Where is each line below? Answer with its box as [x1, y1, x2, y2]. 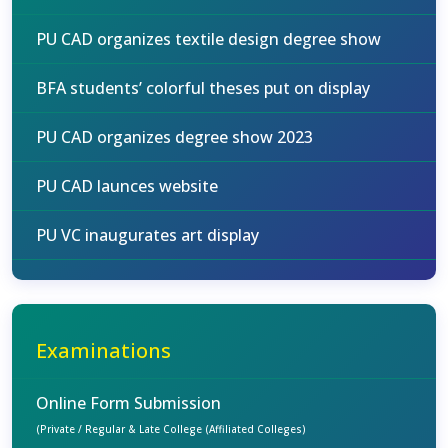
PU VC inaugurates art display [36, 224, 259, 246]
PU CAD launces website [36, 175, 218, 197]
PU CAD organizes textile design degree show [36, 28, 381, 50]
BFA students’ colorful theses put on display [36, 77, 370, 99]
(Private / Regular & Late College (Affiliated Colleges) [36, 422, 306, 436]
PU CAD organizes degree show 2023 [36, 126, 313, 148]
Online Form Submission [36, 392, 221, 414]
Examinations [36, 337, 171, 364]
